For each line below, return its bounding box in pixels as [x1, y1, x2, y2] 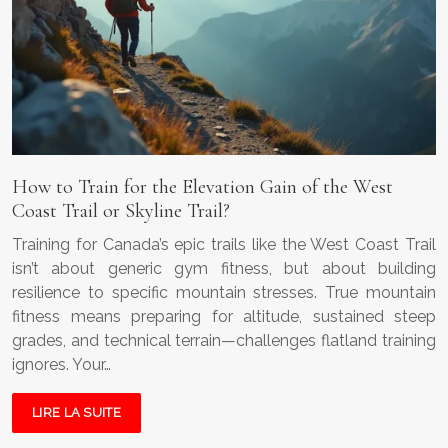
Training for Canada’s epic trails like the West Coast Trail [12, 235, 436, 255]
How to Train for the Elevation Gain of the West [12, 175, 393, 200]
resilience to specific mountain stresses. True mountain [12, 283, 436, 303]
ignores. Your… [12, 355, 111, 375]
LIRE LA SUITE [32, 405, 121, 421]
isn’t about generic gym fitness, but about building [12, 259, 436, 279]
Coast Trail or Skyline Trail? [12, 199, 230, 224]
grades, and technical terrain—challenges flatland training [12, 331, 436, 351]
